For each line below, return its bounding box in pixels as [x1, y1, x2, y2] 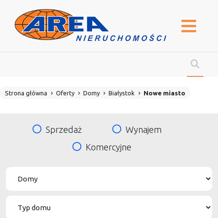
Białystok [109, 90, 135, 96]
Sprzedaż [45, 124, 82, 134]
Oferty [56, 90, 74, 96]
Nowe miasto [144, 90, 185, 96]
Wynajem [126, 124, 162, 134]
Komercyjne [85, 142, 131, 152]
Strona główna [5, 90, 47, 96]
